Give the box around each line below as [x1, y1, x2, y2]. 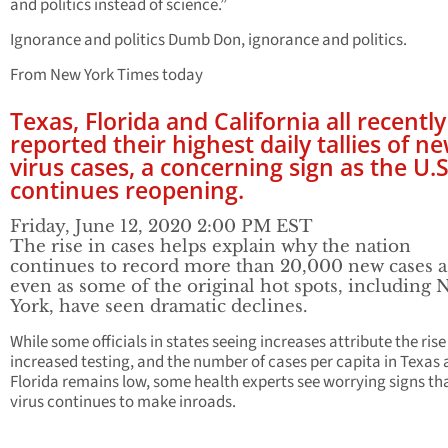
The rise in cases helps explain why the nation [10, 235, 411, 257]
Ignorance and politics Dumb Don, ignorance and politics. [10, 27, 407, 52]
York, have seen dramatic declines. [10, 295, 307, 317]
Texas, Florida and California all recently [10, 104, 446, 137]
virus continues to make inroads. [10, 389, 236, 414]
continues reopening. [10, 173, 244, 206]
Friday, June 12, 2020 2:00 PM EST [10, 215, 313, 237]
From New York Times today [10, 62, 203, 87]
